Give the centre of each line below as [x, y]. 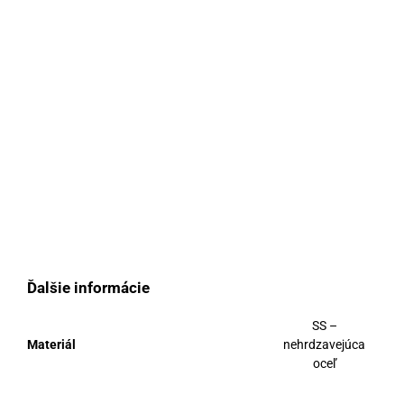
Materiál [51, 344]
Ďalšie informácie [88, 287]
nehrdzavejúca [325, 344]
